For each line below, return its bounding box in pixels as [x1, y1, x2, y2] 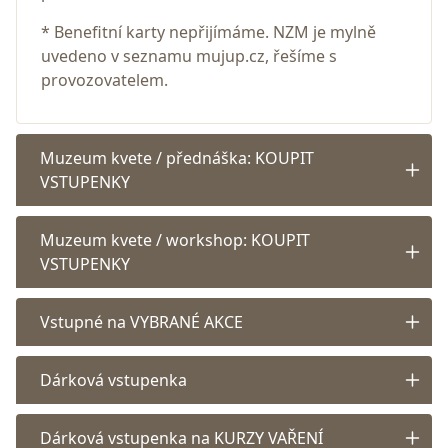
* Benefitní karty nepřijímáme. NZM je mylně [41, 21, 376, 44]
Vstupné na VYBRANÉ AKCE [40, 311, 243, 334]
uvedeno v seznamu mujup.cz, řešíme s [41, 45, 337, 68]
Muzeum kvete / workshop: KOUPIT [40, 229, 310, 252]
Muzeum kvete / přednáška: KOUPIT [40, 147, 314, 170]
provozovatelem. [41, 69, 172, 92]
